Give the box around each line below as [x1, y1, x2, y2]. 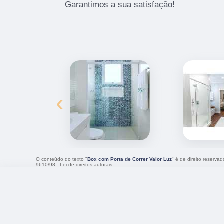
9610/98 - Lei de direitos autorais [36, 161, 112, 167]
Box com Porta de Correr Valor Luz [87, 156, 172, 162]
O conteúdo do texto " [36, 156, 87, 162]
